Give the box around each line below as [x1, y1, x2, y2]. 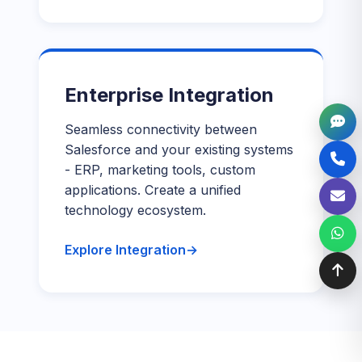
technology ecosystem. [65, 202, 206, 218]
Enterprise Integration [65, 83, 274, 107]
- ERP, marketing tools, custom [65, 162, 255, 178]
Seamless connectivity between [65, 121, 257, 137]
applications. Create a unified [65, 182, 241, 198]
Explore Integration [65, 242, 186, 258]
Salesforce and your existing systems [65, 141, 293, 158]
